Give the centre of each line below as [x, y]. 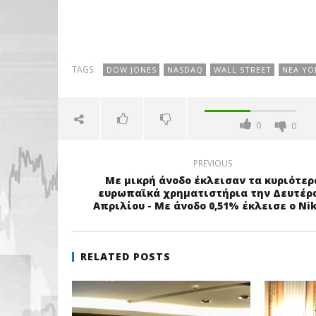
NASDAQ [185, 69]
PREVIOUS [213, 163]
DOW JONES [131, 69]
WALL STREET [242, 69]
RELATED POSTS [126, 256]
